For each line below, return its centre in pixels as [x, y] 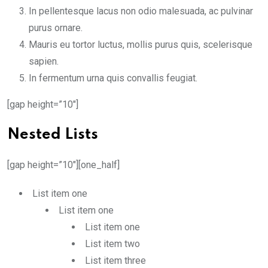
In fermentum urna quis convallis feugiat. [113, 78]
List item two [112, 244]
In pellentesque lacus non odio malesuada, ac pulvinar [141, 11]
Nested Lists [53, 135]
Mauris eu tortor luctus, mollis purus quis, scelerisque [141, 45]
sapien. [44, 61]
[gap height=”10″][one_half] [63, 165]
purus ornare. [56, 28]
